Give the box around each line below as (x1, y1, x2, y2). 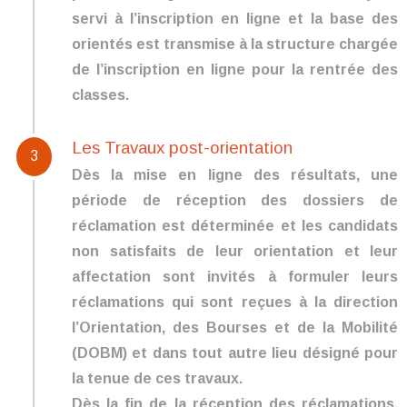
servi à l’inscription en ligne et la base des (72, 11, 398, 27)
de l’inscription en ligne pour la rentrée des (72, 62, 398, 78)
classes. (72, 87, 129, 104)
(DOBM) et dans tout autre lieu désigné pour (72, 344, 398, 361)
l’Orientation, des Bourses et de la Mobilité (72, 319, 398, 335)
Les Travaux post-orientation (72, 137, 293, 157)
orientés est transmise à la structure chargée (72, 36, 398, 53)
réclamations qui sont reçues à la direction (72, 293, 398, 310)
